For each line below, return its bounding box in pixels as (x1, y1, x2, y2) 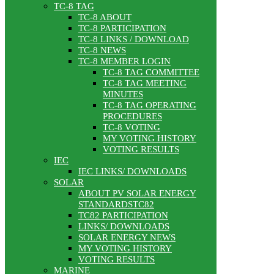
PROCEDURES (103, 111, 162, 122)
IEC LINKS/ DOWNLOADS (78, 166, 187, 177)
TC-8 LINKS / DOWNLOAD (78, 34, 189, 45)
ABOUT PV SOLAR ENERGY (78, 188, 196, 199)
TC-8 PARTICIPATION (78, 23, 166, 34)
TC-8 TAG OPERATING (103, 100, 196, 111)
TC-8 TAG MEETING (103, 78, 187, 89)
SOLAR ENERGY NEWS (78, 232, 176, 243)
